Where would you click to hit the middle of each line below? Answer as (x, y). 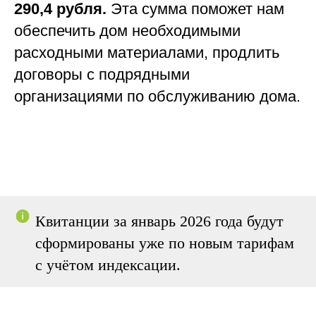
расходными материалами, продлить (147, 53)
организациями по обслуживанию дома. (157, 97)
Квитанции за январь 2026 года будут (159, 221)
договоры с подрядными (102, 75)
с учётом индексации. (108, 265)
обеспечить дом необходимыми (127, 31)
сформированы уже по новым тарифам (165, 243)
